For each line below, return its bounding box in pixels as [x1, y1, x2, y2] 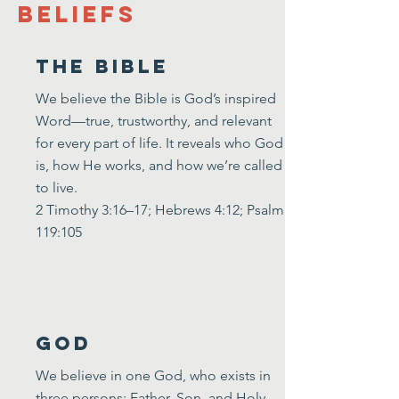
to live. [36, 179, 77, 196]
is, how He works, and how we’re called [36, 157, 282, 174]
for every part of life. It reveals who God [36, 134, 283, 151]
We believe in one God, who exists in [36, 367, 271, 384]
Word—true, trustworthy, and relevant [36, 112, 272, 129]
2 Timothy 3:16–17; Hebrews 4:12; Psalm [36, 201, 284, 218]
